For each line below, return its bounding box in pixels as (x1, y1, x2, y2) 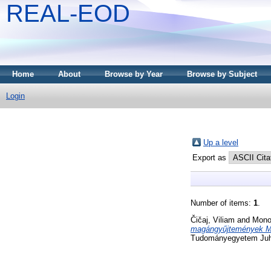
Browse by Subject (187, 70, 257, 79)
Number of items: (191, 198, 253, 207)
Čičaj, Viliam (191, 215, 235, 224)
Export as (192, 152, 229, 162)
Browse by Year (105, 70, 163, 79)
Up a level (203, 137, 238, 147)
